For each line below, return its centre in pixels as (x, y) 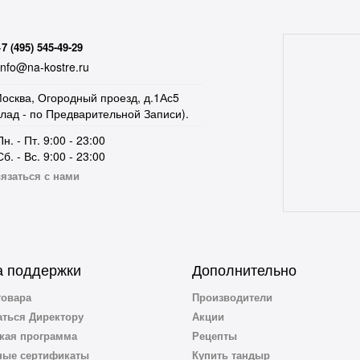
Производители (232, 297)
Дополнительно (244, 269)
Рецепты (215, 335)
